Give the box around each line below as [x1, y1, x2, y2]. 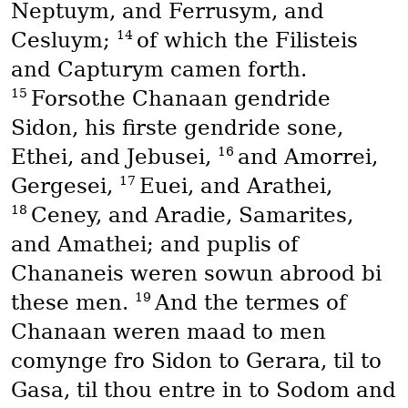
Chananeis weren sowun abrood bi [10, 261, 382, 286]
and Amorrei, [237, 145, 378, 169]
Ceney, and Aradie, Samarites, [30, 203, 353, 228]
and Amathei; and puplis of [10, 232, 299, 257]
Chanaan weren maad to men [10, 320, 326, 344]
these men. [10, 291, 135, 315]
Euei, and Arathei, [138, 174, 332, 199]
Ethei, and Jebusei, [10, 145, 218, 169]
